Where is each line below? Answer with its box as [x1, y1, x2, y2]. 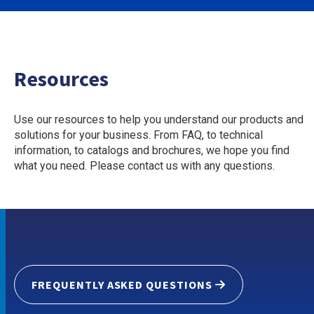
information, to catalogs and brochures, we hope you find [14, 144, 289, 157]
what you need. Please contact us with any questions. [14, 159, 275, 172]
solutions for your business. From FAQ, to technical [14, 128, 263, 142]
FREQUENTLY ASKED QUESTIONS [32, 278, 212, 292]
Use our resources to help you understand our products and [14, 113, 303, 126]
